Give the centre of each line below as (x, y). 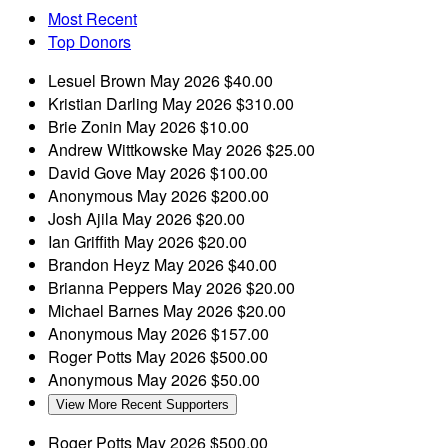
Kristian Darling (105, 103)
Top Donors (89, 41)
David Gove (92, 172)
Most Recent (92, 18)
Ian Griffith (86, 241)
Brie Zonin (87, 126)
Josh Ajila (85, 218)
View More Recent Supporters (142, 404)
